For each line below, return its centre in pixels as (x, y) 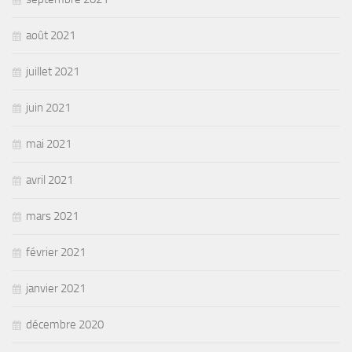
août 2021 (51, 35)
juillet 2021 (53, 71)
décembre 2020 (65, 324)
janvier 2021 (56, 288)
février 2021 (56, 252)
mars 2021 (52, 216)
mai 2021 (49, 143)
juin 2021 (48, 107)
